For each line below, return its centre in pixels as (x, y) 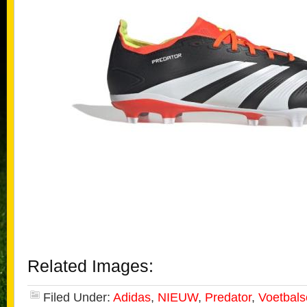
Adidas (132, 297)
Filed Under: (78, 297)
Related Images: (90, 266)
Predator (228, 297)
